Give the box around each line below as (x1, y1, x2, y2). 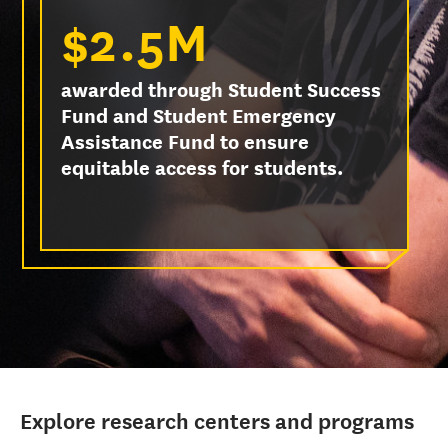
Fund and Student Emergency (61, 103, 336, 128)
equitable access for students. (61, 155, 343, 180)
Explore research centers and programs (20, 409, 414, 434)
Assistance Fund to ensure (61, 129, 309, 154)
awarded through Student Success (61, 77, 381, 102)
